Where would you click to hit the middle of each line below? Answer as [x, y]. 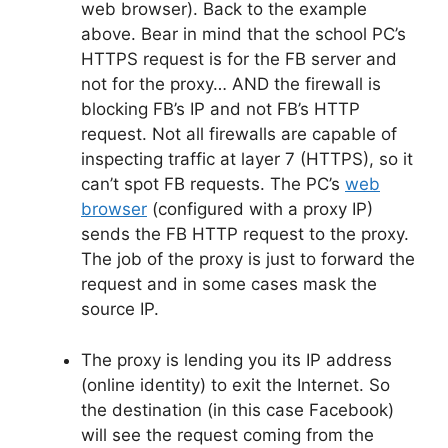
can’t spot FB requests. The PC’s [213, 184]
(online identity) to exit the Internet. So [235, 384]
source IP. [120, 309]
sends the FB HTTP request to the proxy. [245, 234]
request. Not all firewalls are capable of [239, 134]
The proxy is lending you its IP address [236, 359]
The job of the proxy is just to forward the [248, 259]
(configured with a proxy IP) [260, 209]
